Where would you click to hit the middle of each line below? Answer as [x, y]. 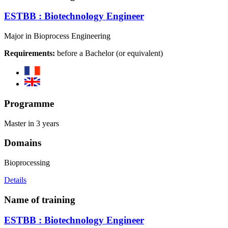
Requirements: [30, 53]
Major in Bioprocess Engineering [57, 36]
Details [15, 180]
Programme [29, 103]
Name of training [40, 199]
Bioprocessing [27, 162]
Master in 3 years [32, 123]
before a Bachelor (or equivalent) [109, 53]
